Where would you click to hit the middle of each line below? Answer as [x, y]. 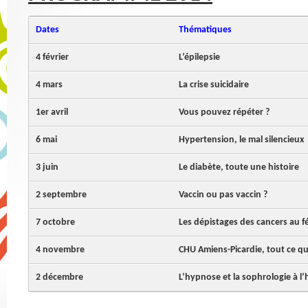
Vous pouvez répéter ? [224, 112]
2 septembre [61, 195]
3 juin [47, 167]
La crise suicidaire [214, 85]
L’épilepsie [199, 57]
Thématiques [205, 30]
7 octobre [55, 222]
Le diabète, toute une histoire [239, 167]
